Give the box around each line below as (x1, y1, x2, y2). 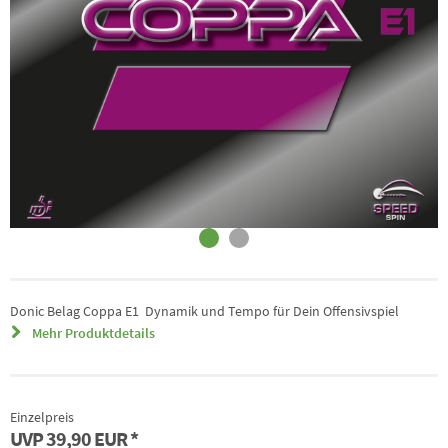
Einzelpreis (10, 408, 74, 426)
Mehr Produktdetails (29, 324, 155, 342)
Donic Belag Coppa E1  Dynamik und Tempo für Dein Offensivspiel (10, 302, 399, 320)
